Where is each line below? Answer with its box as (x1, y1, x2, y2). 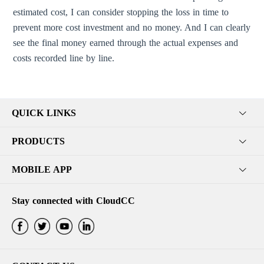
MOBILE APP (12, 164, 72, 174)
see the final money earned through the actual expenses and (13, 38, 239, 48)
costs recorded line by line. (13, 53, 115, 64)
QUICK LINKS (12, 107, 76, 118)
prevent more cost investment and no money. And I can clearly (13, 22, 251, 33)
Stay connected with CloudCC (12, 196, 135, 206)
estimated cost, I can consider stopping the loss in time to (13, 7, 229, 18)
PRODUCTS (12, 136, 65, 146)
